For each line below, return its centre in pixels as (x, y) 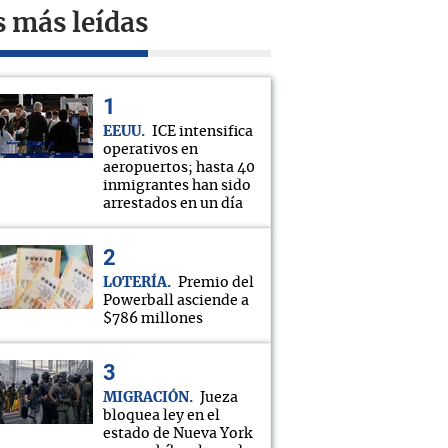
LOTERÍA (135, 283)
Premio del (216, 283)
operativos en (150, 150)
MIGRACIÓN (146, 398)
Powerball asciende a (176, 301)
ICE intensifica (202, 132)
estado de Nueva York (177, 434)
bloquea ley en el (161, 416)
